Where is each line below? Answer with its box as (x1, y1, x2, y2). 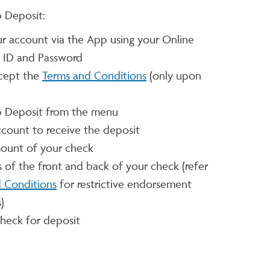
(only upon (146, 68, 201, 83)
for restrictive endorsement (57, 177, 192, 191)
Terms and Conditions (42, 68, 146, 83)
